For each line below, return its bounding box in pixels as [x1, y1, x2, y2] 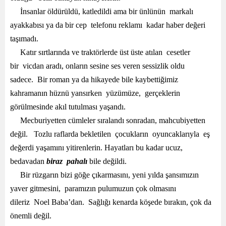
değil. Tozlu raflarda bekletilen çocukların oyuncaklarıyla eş [10, 130, 210, 138]
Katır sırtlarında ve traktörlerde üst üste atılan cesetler [10, 48, 190, 56]
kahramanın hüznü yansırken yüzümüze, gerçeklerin [10, 89, 180, 97]
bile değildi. [89, 157, 127, 165]
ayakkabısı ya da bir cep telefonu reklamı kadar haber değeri [10, 21, 205, 29]
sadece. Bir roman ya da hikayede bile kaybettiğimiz [10, 75, 178, 84]
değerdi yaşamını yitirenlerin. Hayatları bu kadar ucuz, [10, 143, 183, 152]
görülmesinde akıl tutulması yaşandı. [10, 102, 126, 111]
